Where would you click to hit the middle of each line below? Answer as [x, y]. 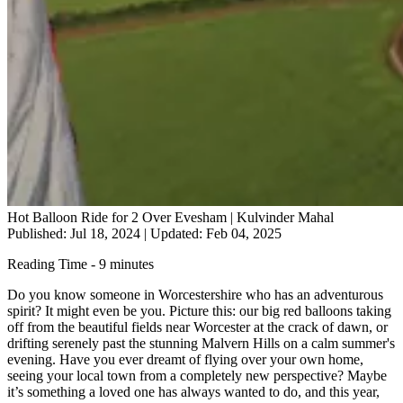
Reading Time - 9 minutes [81, 264]
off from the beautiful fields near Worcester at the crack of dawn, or [197, 327]
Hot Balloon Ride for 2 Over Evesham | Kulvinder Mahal [170, 217]
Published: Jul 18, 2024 [76, 233]
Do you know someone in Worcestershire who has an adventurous [195, 294]
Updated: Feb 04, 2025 [214, 233]
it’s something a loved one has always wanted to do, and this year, [193, 391]
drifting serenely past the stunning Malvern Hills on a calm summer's [201, 343]
